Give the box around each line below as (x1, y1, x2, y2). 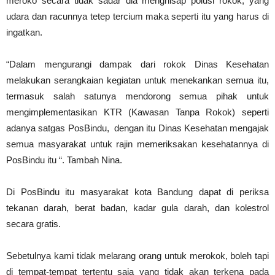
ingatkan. (6, 27, 42, 38)
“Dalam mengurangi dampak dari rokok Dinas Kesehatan (6, 59, 269, 70)
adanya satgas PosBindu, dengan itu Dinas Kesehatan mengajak (6, 123, 269, 134)
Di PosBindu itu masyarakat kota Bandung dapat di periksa (6, 187, 269, 198)
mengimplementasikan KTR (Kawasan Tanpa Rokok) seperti (6, 107, 269, 118)
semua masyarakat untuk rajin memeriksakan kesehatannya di (6, 139, 269, 150)
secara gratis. (6, 219, 61, 230)
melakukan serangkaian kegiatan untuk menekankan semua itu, (6, 75, 269, 86)
